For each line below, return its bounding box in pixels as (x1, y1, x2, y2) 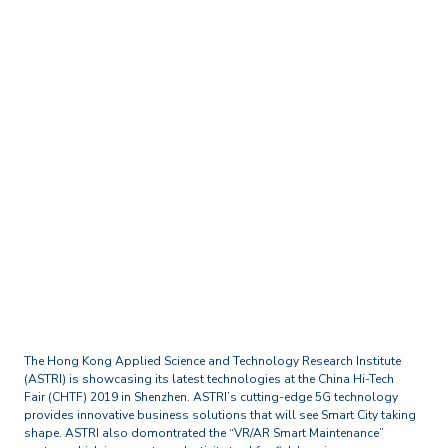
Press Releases (240, 91, 326, 107)
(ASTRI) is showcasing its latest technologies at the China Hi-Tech (24, 371, 394, 387)
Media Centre (156, 91, 229, 107)
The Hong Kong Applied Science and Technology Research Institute (24, 353, 401, 369)
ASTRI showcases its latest (27, 116, 421, 157)
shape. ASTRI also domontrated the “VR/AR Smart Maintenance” (24, 425, 384, 441)
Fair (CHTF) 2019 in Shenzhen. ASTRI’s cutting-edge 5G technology (24, 389, 398, 405)
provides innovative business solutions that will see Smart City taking (24, 407, 416, 423)
